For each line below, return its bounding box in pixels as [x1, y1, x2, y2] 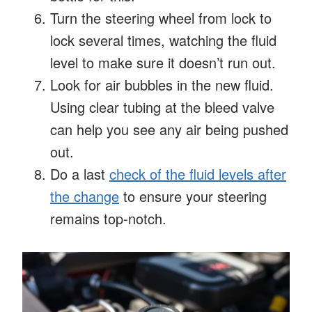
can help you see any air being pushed [50, 118, 288, 139]
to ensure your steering [119, 185, 267, 206]
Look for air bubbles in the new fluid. [50, 74, 274, 95]
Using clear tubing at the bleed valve [50, 96, 274, 117]
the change [50, 185, 119, 206]
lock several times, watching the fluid [50, 29, 276, 50]
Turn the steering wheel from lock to [50, 7, 272, 28]
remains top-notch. [50, 208, 166, 228]
